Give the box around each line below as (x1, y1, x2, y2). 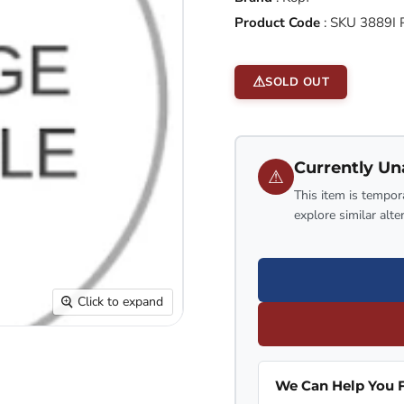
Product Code (234, 14, 320, 32)
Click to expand (78, 293, 163, 310)
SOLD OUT (265, 74, 330, 90)
